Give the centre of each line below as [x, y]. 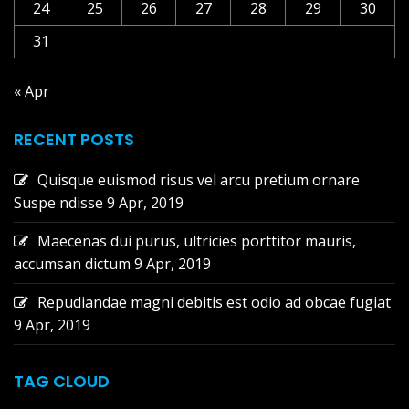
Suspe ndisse [58, 202]
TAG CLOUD [62, 381]
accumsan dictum [72, 263]
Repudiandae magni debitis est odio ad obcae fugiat [214, 302]
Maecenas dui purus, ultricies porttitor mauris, [197, 241]
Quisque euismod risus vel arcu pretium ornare [199, 179]
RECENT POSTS [74, 139]
